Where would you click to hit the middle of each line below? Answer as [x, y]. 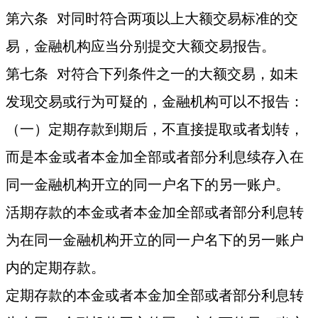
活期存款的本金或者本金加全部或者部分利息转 [155, 213]
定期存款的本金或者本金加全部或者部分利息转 [155, 296]
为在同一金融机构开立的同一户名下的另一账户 [155, 240]
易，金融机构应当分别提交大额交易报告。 [141, 46]
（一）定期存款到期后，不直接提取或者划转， [155, 130]
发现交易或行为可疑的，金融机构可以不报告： [155, 102]
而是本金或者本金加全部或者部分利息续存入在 [155, 157]
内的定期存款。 [56, 268]
